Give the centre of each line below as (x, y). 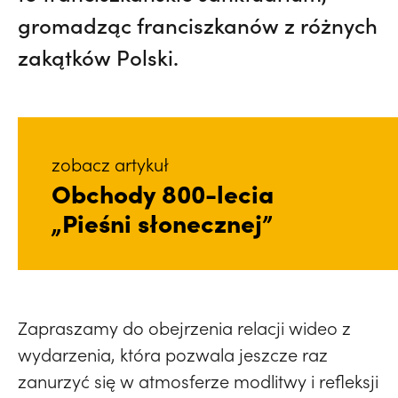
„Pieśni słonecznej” (162, 222)
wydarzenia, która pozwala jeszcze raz (173, 354)
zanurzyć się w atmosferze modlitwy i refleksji (198, 381)
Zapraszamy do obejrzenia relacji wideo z (184, 328)
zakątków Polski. (98, 57)
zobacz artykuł (110, 164)
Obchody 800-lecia (163, 192)
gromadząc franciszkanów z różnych (198, 25)
